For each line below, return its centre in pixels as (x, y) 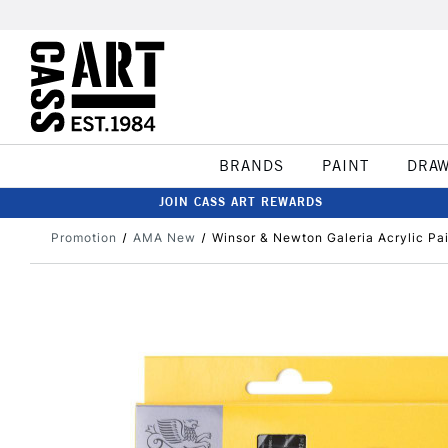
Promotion (84, 237)
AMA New (164, 237)
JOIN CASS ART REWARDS (241, 201)
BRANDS (251, 165)
